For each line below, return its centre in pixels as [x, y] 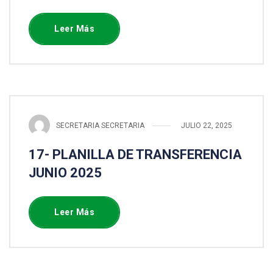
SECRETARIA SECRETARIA [100, 125]
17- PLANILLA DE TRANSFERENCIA [135, 154]
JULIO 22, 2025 [207, 125]
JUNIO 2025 [65, 173]
